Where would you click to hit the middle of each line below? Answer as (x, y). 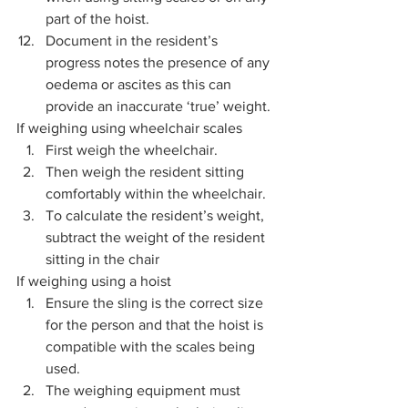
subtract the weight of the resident (157, 238)
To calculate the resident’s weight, (157, 216)
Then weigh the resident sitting (147, 172)
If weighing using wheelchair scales (133, 128)
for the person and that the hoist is (156, 325)
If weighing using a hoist (96, 281)
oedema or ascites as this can (140, 85)
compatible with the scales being (152, 347)
